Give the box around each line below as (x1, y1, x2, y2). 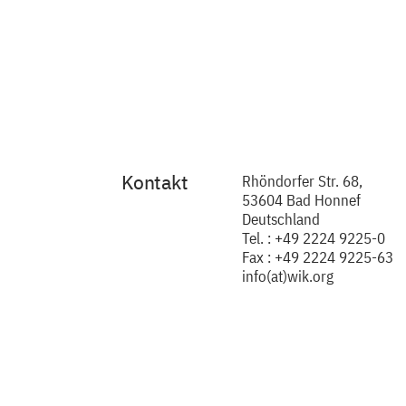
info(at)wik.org (242, 266, 333, 286)
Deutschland (242, 209, 320, 229)
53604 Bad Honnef (242, 190, 361, 210)
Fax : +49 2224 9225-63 (242, 247, 393, 267)
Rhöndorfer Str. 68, (242, 171, 362, 191)
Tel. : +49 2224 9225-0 (242, 228, 385, 248)
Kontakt (121, 169, 188, 195)
